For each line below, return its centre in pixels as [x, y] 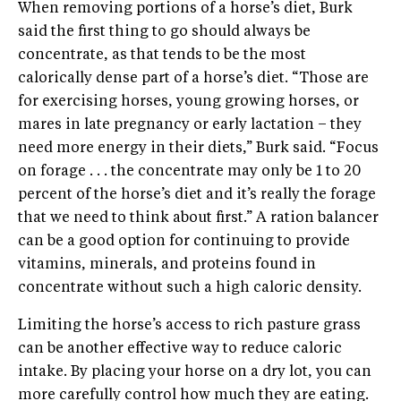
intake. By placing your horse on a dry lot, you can [195, 372]
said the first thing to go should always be [164, 32]
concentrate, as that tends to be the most [162, 55]
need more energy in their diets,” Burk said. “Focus [198, 148]
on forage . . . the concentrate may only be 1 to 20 [189, 171]
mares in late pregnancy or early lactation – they [190, 125]
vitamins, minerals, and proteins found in [167, 264]
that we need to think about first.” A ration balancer [198, 218]
